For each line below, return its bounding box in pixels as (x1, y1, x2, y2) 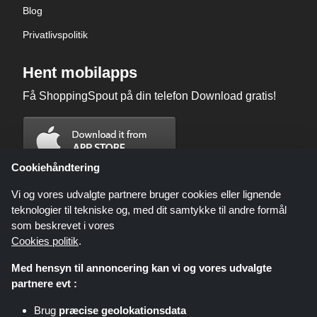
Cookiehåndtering (11, 161, 100, 173)
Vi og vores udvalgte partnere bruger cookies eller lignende (11, 188, 281, 200)
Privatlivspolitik (23, 29, 88, 41)
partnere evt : (11, 277, 77, 289)
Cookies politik (11, 235, 79, 247)
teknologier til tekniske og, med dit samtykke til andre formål (11, 204, 287, 216)
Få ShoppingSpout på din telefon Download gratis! (23, 90, 276, 103)
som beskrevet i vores (11, 219, 115, 231)
